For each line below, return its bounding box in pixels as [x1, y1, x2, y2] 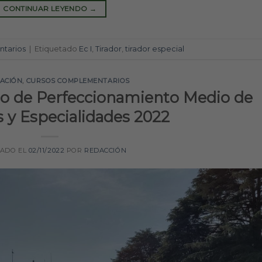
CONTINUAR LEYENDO [3, 4, 89, 13]
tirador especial [125, 44, 184, 53]
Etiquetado [35, 44, 79, 53]
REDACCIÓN [84, 146, 127, 154]
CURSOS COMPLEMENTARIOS [26, 77, 130, 85]
